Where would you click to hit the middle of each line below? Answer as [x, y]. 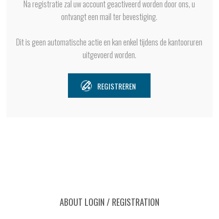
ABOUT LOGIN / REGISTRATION [109, 202]
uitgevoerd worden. [109, 55]
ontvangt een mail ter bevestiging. [109, 17]
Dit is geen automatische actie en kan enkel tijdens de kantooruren [109, 42]
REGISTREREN [117, 86]
